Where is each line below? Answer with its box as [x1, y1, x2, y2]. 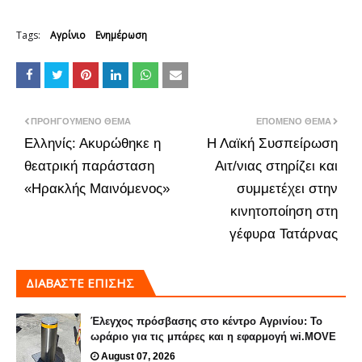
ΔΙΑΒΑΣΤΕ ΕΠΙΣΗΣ [26, 274, 134, 291]
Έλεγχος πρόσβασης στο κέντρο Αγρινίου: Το [90, 314, 322, 327]
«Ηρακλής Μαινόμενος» [24, 180, 170, 196]
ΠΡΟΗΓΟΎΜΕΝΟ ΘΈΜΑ [31, 116, 131, 126]
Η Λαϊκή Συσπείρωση [207, 135, 338, 151]
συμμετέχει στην [237, 180, 338, 196]
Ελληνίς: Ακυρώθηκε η [24, 135, 161, 151]
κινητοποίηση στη [230, 203, 338, 219]
